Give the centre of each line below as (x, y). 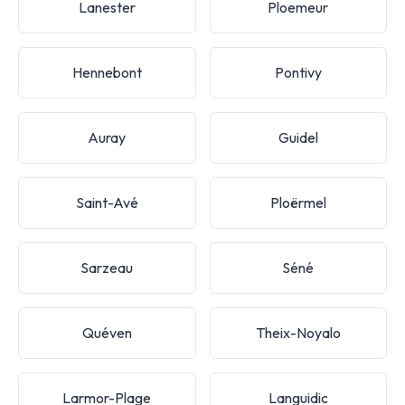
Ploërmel (298, 202)
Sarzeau (107, 267)
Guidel (298, 137)
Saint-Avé (107, 202)
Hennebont (107, 72)
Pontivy (298, 72)
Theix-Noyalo (298, 332)
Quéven (107, 332)
